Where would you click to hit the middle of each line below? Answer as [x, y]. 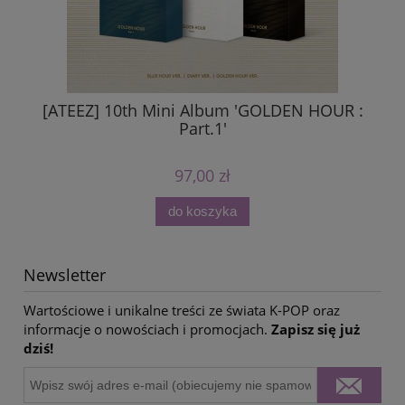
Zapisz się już [316, 329]
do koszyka [202, 211]
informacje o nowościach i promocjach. [147, 329]
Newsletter [65, 274]
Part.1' [202, 128]
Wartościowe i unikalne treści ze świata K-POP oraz [182, 310]
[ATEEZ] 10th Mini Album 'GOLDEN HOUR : [202, 110]
